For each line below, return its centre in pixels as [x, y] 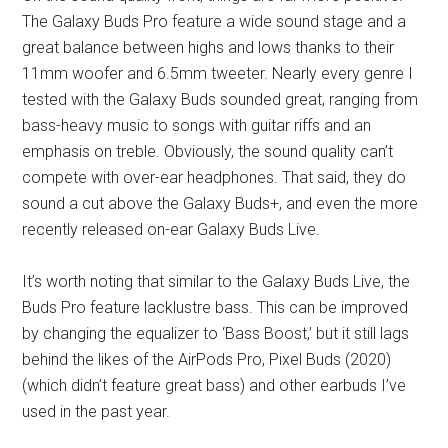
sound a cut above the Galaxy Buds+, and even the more [220, 204]
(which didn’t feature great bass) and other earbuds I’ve [214, 386]
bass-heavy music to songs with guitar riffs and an [197, 126]
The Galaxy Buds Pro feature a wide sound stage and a [214, 22]
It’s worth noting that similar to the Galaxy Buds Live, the [216, 282]
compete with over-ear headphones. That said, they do [214, 178]
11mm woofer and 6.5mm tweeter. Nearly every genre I [218, 74]
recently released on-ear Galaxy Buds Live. [171, 230]
